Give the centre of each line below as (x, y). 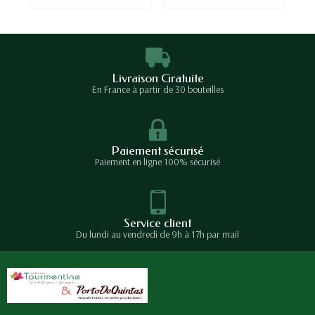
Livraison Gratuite (157, 78)
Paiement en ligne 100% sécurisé (157, 161)
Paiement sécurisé (157, 150)
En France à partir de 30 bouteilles (157, 89)
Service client (157, 223)
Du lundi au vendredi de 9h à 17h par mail (157, 234)
